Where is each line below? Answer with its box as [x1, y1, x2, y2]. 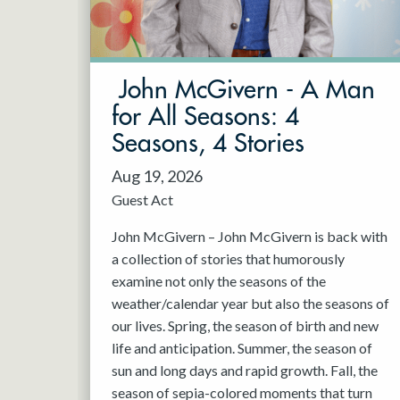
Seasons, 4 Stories [112, 131, 305, 157]
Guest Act [112, 191, 174, 209]
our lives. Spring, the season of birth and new [112, 317, 379, 335]
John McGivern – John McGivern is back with [112, 228, 388, 246]
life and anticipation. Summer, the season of [112, 339, 373, 357]
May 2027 [92, 4, 155, 21]
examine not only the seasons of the [112, 272, 327, 290]
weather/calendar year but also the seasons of [112, 295, 390, 312]
